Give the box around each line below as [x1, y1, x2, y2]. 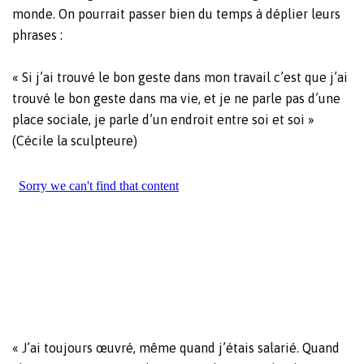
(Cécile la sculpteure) [12, 133, 137, 149]
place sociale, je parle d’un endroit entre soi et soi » [12, 112, 314, 128]
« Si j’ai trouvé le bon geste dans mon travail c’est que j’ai [12, 70, 348, 85]
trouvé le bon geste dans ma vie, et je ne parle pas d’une [12, 91, 340, 106]
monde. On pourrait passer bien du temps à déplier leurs [12, 6, 340, 22]
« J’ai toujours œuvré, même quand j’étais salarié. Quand [12, 340, 340, 356]
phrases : [12, 28, 63, 43]
